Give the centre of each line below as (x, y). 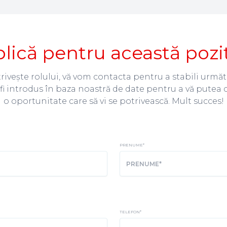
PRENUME (131, 145)
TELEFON (130, 212)
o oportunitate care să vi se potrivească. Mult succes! (113, 101)
